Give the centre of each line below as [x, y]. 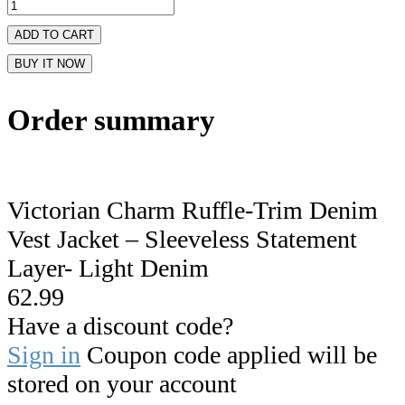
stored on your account [122, 383]
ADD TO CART [54, 35]
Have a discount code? [120, 325]
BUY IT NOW [50, 64]
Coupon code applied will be [229, 354]
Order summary [111, 121]
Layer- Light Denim [108, 268]
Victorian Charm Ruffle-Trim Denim [193, 210]
